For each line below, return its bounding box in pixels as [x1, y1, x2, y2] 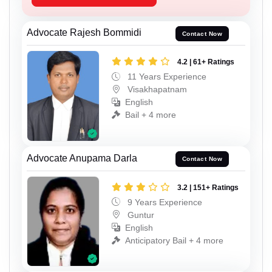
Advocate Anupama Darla [27, 152, 137, 163]
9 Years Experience [125, 197, 202, 207]
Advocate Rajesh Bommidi [27, 27, 141, 38]
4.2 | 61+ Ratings [177, 58, 234, 67]
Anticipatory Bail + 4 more [125, 235, 223, 245]
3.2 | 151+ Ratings [177, 183, 239, 192]
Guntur [125, 209, 154, 220]
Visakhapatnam [125, 84, 187, 95]
